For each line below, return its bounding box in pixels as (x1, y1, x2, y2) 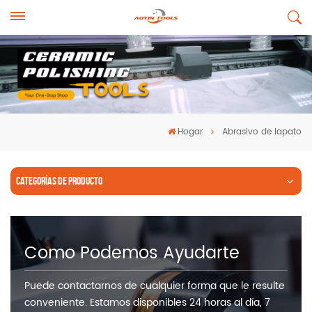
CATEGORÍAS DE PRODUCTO (16, 175, 102, 187)
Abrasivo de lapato (222, 125, 302, 139)
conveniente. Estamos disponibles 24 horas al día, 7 (24, 295, 270, 311)
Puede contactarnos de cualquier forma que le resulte (24, 278, 285, 294)
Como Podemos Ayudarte (24, 240, 240, 267)
